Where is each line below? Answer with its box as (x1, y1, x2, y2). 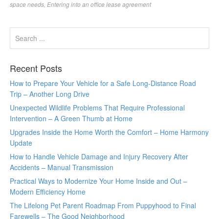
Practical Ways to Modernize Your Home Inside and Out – (10, 176, 187, 186)
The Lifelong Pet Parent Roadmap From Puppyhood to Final (10, 200, 196, 210)
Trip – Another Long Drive (10, 89, 89, 99)
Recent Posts (10, 62, 62, 74)
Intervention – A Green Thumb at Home (10, 113, 132, 123)
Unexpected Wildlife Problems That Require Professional (10, 103, 185, 112)
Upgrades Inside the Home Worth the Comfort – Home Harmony (10, 127, 209, 137)
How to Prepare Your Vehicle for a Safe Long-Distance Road (10, 78, 196, 88)
